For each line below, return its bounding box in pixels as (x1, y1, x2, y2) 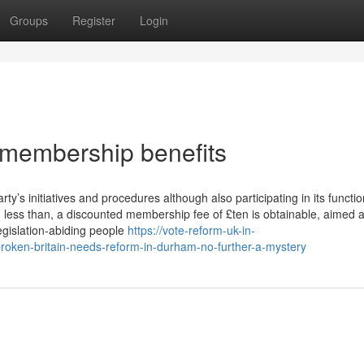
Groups (10, 12, 48, 28)
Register (72, 12, 115, 28)
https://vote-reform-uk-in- (128, 222, 255, 238)
